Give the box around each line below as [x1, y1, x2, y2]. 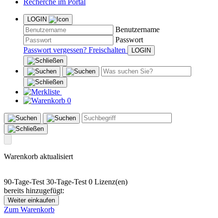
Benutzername [115, 25, 160, 34]
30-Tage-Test [46, 178, 87, 186]
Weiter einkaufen [8, 197, 55, 204]
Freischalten [89, 46, 126, 54]
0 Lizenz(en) [89, 178, 127, 186]
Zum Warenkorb [4, 205, 54, 214]
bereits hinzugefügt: [4, 186, 64, 195]
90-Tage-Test [4, 178, 44, 186]
